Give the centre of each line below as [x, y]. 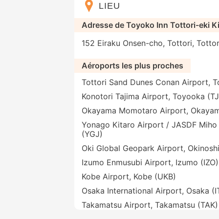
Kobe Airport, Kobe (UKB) [129, 177]
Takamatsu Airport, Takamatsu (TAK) [150, 205]
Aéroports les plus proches [132, 66]
